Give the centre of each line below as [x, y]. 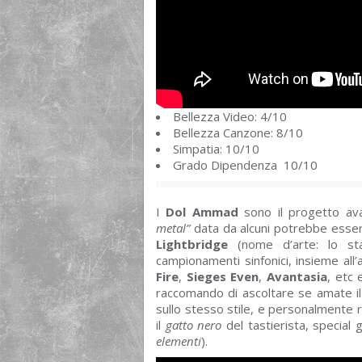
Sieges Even [223, 277]
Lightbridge [192, 244]
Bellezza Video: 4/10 [230, 117]
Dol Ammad [202, 212]
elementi [179, 341]
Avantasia [297, 277]
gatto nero [194, 325]
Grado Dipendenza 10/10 [245, 165]
